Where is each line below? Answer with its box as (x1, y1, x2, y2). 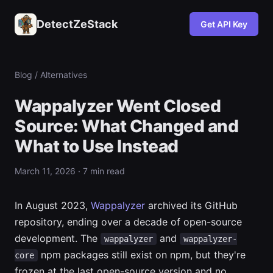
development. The (15, 232, 101, 244)
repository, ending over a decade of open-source (15, 216, 242, 228)
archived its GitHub (145, 199, 238, 211)
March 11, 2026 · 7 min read (15, 166, 125, 176)
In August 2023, (15, 199, 91, 211)
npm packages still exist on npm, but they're (38, 249, 246, 261)
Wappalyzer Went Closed (15, 96, 221, 116)
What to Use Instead (15, 136, 179, 157)
